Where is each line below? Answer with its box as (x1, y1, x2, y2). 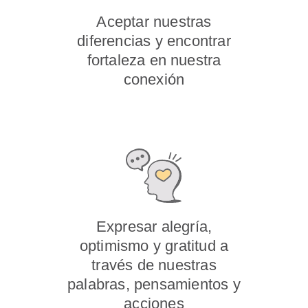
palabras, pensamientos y (67, 276, 241, 293)
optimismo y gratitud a (79, 237, 229, 254)
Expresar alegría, (96, 218, 212, 235)
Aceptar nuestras (96, 13, 212, 30)
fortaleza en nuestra (87, 52, 221, 69)
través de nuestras (91, 256, 217, 274)
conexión (123, 71, 185, 88)
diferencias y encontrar (77, 32, 231, 49)
